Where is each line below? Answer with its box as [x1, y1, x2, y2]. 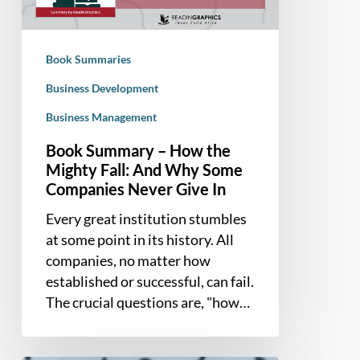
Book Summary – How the [45, 141, 231, 161]
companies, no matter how [45, 252, 211, 270]
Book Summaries [45, 52, 131, 67]
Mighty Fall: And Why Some [45, 160, 243, 180]
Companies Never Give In [45, 179, 226, 199]
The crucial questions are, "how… [45, 293, 250, 312]
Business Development [45, 81, 158, 96]
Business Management [45, 110, 157, 125]
